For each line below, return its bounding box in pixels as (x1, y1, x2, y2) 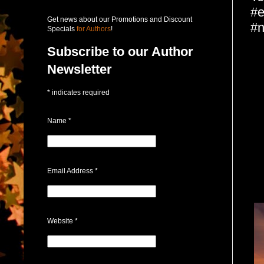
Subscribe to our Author (47, 44, 193, 59)
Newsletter (47, 61, 112, 77)
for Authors (75, 24, 111, 33)
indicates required (50, 88, 110, 97)
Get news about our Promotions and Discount (47, 15, 192, 24)
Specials (47, 24, 75, 33)
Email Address (47, 166, 95, 175)
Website (47, 216, 75, 225)
